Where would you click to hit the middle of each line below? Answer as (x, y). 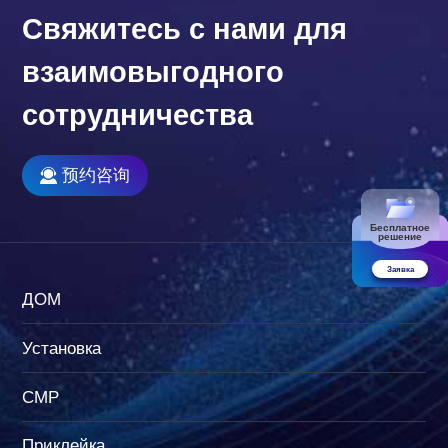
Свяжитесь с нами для (185, 28)
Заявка (400, 268)
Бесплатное (400, 227)
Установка (62, 348)
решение (400, 236)
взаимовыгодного (153, 71)
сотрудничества (138, 114)
